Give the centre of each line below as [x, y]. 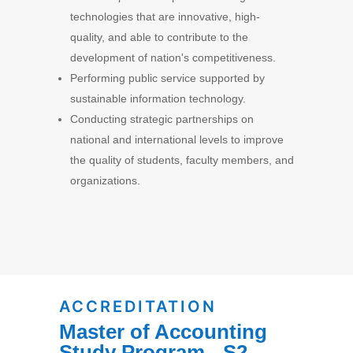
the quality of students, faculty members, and [182, 160]
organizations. [105, 180]
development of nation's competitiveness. [173, 57]
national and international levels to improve [176, 139]
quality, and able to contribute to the [159, 37]
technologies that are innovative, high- [165, 16]
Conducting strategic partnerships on [162, 119]
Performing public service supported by [167, 78]
